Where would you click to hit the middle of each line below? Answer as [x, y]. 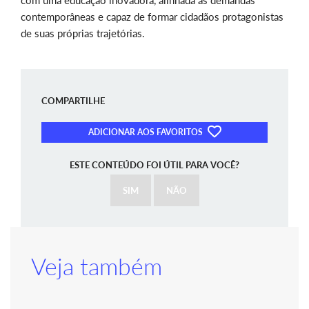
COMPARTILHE [73, 101]
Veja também [97, 266]
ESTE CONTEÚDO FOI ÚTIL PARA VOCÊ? [154, 165]
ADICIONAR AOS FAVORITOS [147, 132]
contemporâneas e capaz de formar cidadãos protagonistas [152, 17]
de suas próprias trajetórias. [83, 33]
